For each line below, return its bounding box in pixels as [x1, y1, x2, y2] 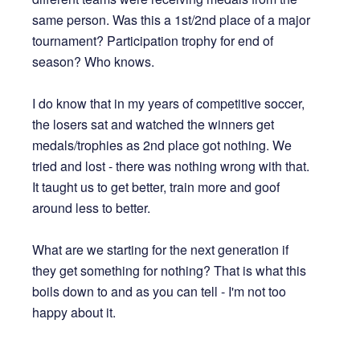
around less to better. [32, 198, 150, 218]
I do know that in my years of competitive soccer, [32, 94, 305, 113]
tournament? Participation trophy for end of [32, 31, 273, 51]
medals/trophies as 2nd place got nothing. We [32, 136, 292, 155]
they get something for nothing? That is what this [32, 261, 306, 280]
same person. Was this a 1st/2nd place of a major [32, 10, 310, 30]
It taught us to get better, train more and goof [32, 178, 280, 197]
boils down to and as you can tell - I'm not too [32, 282, 286, 301]
